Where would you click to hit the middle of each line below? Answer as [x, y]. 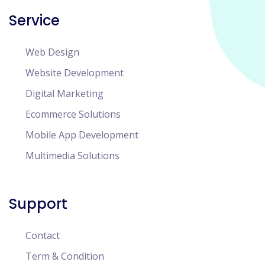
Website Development [75, 73]
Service [34, 20]
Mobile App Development [82, 135]
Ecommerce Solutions [73, 114]
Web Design [52, 52]
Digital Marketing [64, 93]
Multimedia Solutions [72, 156]
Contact [43, 235]
